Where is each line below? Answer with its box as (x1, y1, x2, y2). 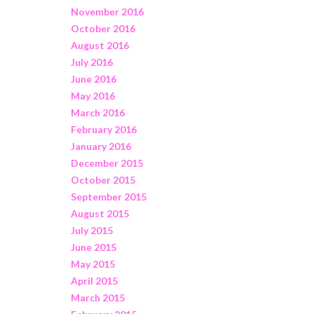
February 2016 (70, 123, 137, 135)
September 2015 (70, 190, 146, 203)
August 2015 (70, 207, 129, 219)
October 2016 (70, 22, 135, 34)
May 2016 (70, 89, 115, 102)
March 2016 (70, 106, 125, 118)
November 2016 (70, 5, 144, 18)
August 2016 (70, 39, 129, 51)
